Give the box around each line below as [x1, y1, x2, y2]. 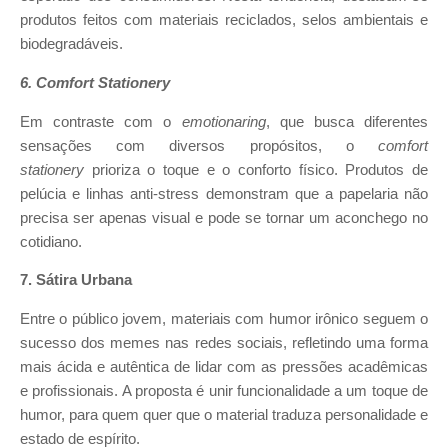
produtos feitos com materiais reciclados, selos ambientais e [20, 12, 428, 29]
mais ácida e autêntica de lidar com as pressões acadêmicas [20, 358, 428, 375]
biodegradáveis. [20, 36, 123, 53]
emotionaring [181, 113, 266, 130]
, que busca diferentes [265, 113, 429, 130]
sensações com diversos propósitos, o [20, 137, 378, 154]
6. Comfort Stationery [20, 74, 170, 91]
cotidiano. [20, 233, 82, 250]
